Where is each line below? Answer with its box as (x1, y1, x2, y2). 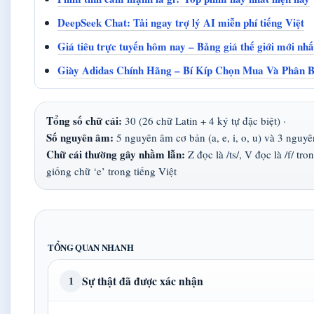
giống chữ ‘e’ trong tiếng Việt (46, 164, 177, 178)
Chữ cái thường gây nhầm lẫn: (46, 146, 185, 162)
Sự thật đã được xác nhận (82, 273, 203, 289)
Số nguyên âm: (46, 130, 114, 145)
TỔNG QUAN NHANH (48, 241, 134, 254)
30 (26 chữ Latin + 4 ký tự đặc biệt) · (122, 114, 286, 128)
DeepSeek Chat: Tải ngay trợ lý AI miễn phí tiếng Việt (57, 15, 304, 30)
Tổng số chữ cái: (46, 113, 122, 128)
